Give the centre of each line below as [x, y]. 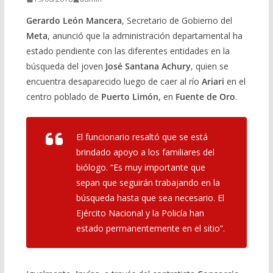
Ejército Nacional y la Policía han [140, 213]
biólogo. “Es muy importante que [140, 168]
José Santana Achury [148, 66]
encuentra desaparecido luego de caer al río [114, 82]
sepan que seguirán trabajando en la [148, 183]
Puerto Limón [129, 97]
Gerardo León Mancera [74, 21]
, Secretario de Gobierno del [177, 21]
